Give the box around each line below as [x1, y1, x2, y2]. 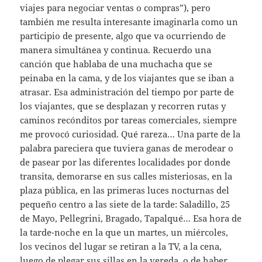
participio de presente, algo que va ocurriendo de [20, 29, 226, 42]
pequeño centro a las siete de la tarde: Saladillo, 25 [20, 198, 230, 210]
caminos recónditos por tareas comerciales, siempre [20, 113, 237, 126]
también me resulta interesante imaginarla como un [20, 15, 239, 27]
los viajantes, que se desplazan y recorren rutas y [20, 99, 226, 112]
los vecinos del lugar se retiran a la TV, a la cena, [20, 240, 222, 252]
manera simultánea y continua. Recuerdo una [20, 43, 212, 56]
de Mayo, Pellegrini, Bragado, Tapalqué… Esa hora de [20, 212, 242, 224]
